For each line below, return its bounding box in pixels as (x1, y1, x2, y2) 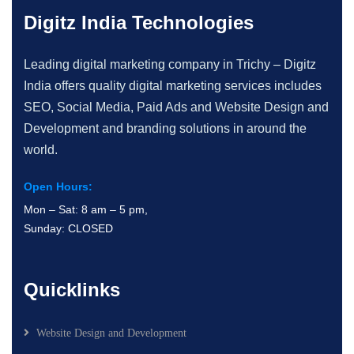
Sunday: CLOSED (24, 221, 113, 235)
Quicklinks (24, 278, 120, 300)
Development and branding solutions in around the (24, 121, 307, 135)
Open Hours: (24, 179, 92, 193)
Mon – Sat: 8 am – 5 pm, (24, 202, 148, 216)
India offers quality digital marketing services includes (24, 78, 322, 92)
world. (24, 142, 61, 156)
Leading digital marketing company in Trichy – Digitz (24, 57, 316, 71)
